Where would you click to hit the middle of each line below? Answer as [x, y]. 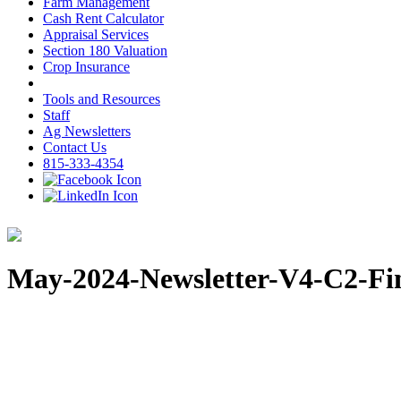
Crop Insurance [86, 67]
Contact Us [75, 147]
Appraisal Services [96, 34]
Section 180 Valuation [105, 51]
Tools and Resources [102, 99]
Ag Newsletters [87, 131]
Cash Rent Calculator [103, 18]
